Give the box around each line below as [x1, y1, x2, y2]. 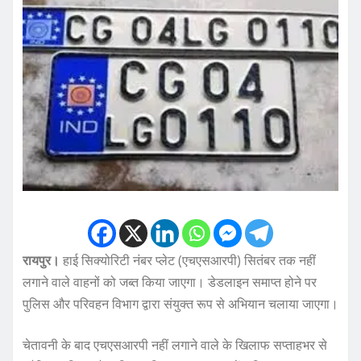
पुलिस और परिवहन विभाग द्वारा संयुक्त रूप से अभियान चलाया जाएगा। [23, 294, 338, 313]
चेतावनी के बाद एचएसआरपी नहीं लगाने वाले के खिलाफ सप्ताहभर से [23, 335, 327, 354]
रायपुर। [23, 251, 60, 269]
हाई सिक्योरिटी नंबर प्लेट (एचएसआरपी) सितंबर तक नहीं [60, 251, 316, 269]
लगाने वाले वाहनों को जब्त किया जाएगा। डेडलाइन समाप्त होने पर [23, 272, 317, 291]
